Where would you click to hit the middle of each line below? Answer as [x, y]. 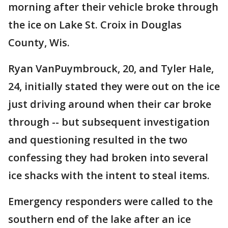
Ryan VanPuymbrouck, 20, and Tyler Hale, [111, 68]
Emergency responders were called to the [110, 201]
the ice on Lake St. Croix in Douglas [95, 25]
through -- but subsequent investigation [109, 122]
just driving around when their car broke [110, 104]
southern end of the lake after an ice [99, 219]
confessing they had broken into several [108, 158]
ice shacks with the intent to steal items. [109, 175]
